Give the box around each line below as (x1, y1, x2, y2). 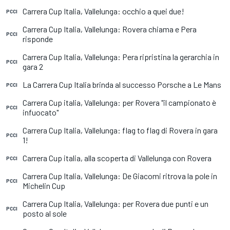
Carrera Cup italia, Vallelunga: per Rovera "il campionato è (23, 98, 216, 107)
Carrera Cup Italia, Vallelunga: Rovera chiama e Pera (23, 24, 197, 34)
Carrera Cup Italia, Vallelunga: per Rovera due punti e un (23, 199, 208, 208)
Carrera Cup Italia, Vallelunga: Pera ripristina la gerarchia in (23, 52, 219, 62)
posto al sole (23, 208, 67, 218)
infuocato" (23, 107, 59, 117)
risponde (23, 34, 53, 44)
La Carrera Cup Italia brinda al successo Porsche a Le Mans (23, 80, 221, 89)
